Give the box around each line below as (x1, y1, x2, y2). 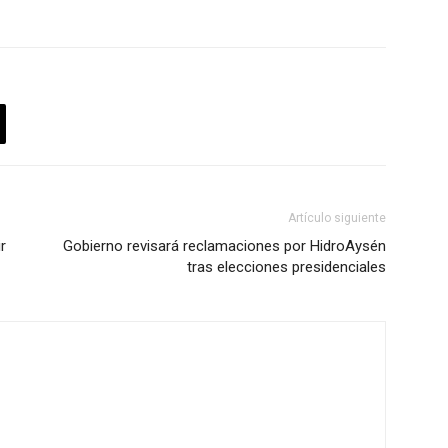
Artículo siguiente (288, 211, 386, 226)
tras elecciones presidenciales (187, 258, 386, 277)
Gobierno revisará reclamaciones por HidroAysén (63, 237, 386, 256)
